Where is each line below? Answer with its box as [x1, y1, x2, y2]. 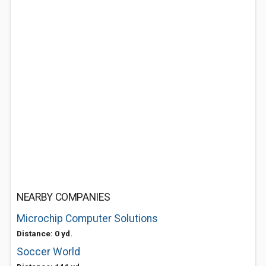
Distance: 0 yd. [17, 229, 72, 238]
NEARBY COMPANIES [17, 191, 110, 203]
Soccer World [17, 246, 80, 258]
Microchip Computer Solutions [17, 213, 158, 224]
